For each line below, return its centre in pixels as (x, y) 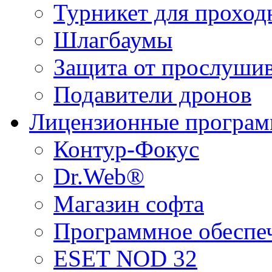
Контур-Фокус (126, 149)
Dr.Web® (99, 176)
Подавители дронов (152, 94)
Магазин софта (129, 204)
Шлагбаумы (113, 40)
